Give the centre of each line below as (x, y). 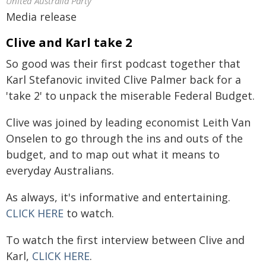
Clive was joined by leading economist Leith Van (128, 122)
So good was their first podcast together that (123, 64)
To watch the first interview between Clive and (125, 240)
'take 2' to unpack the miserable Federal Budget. (130, 96)
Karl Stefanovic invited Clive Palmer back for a (123, 80)
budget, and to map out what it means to (113, 154)
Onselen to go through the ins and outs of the (124, 138)
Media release (41, 17)
